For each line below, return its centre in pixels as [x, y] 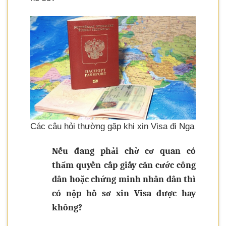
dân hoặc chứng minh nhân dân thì [124, 180]
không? [67, 208]
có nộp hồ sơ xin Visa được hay [124, 194]
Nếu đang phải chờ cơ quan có [124, 151]
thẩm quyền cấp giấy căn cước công [124, 165]
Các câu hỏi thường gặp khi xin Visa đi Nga [112, 127]
